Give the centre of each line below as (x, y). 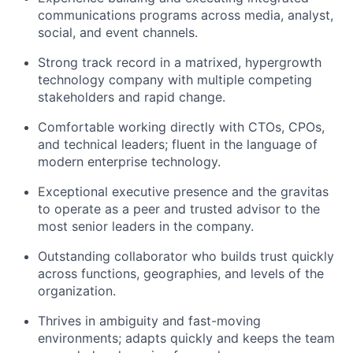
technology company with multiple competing (175, 79)
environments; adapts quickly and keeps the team (186, 338)
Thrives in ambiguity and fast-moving (149, 320)
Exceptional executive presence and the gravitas (183, 191)
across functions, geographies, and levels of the (181, 273)
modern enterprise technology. (129, 161)
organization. (77, 290)
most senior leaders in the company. (146, 226)
